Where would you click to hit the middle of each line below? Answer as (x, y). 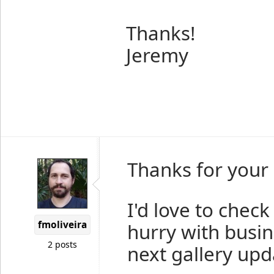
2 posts (62, 244)
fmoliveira (62, 225)
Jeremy (157, 55)
